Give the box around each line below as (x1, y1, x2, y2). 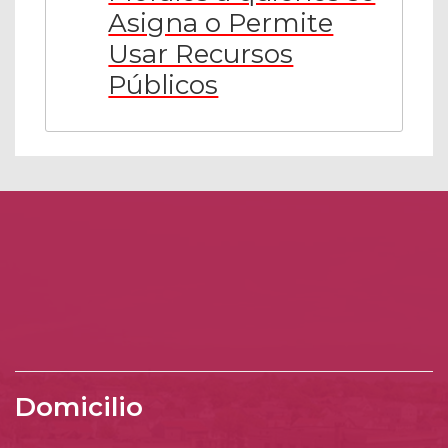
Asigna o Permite (108, 6, 334, 39)
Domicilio (15, 391, 143, 424)
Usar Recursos (108, 37, 294, 70)
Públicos (108, 68, 219, 101)
